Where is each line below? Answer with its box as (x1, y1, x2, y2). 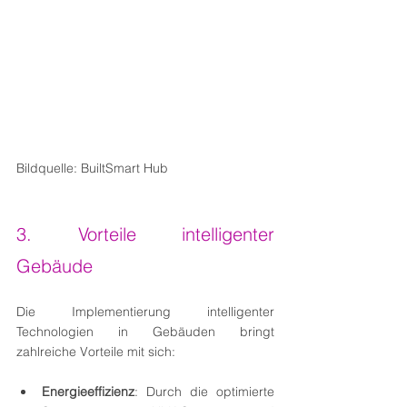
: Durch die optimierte (134, 382, 274, 400)
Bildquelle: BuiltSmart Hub (16, 159, 168, 176)
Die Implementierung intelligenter (16, 303, 274, 320)
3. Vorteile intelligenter (16, 222, 274, 245)
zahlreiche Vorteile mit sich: (16, 342, 175, 360)
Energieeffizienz (42, 382, 134, 400)
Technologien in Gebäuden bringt (16, 323, 274, 340)
